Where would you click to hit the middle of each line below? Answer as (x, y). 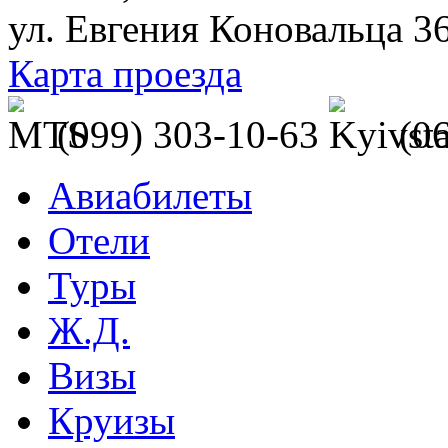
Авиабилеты (150, 196)
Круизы (111, 421)
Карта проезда (125, 74)
